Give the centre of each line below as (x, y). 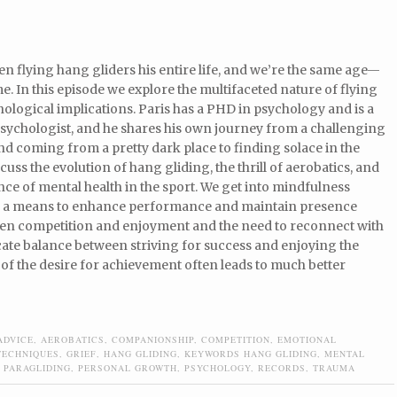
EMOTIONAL (307, 340)
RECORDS (282, 368)
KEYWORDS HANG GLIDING (251, 354)
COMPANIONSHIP (153, 340)
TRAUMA (334, 368)
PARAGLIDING (37, 368)
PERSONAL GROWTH (128, 368)
